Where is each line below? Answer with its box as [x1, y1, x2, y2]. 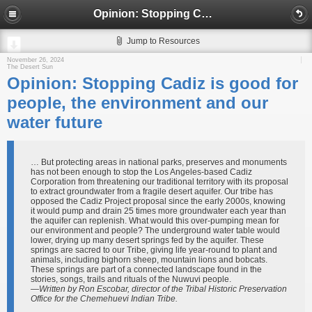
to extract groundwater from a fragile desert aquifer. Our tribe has [31, 187, 273, 196]
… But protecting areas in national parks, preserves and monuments [31, 157, 287, 167]
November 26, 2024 [7, 56, 64, 63]
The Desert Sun [7, 63, 53, 70]
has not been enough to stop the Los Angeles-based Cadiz [31, 167, 252, 177]
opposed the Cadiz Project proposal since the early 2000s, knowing [31, 196, 286, 206]
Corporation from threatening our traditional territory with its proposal [31, 177, 288, 187]
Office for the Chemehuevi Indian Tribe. [31, 294, 178, 304]
